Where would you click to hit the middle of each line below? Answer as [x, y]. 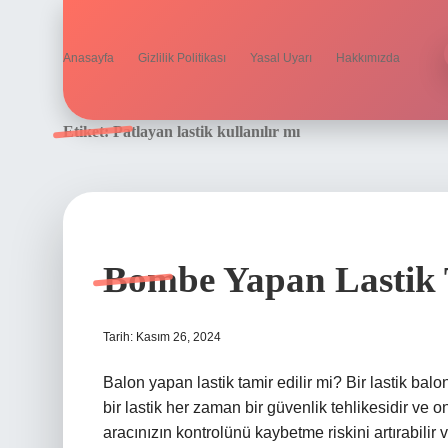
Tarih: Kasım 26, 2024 [162, 337]
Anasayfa [88, 58]
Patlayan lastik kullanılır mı [206, 131]
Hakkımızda [368, 58]
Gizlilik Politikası [182, 58]
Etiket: [88, 131]
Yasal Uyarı [281, 58]
